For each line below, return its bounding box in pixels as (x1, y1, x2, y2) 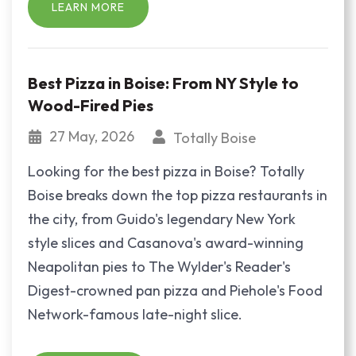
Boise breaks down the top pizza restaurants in (28, 186, 327, 205)
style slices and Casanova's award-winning (28, 234, 304, 253)
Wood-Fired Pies (28, 95, 153, 116)
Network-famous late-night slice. (28, 305, 242, 324)
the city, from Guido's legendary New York (28, 210, 296, 229)
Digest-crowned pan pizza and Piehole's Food (28, 281, 323, 300)
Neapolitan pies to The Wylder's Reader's (28, 257, 291, 277)
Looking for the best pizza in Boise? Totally (28, 162, 304, 181)
